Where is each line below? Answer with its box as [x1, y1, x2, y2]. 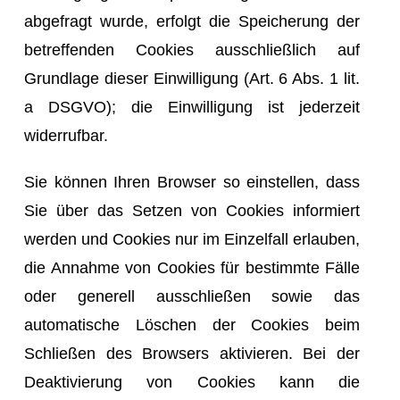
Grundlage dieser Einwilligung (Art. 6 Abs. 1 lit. [24, 69, 360, 87]
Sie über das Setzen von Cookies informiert [24, 201, 360, 220]
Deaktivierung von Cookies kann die [24, 372, 360, 391]
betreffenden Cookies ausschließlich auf [24, 40, 360, 59]
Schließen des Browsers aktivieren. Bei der [24, 344, 360, 362]
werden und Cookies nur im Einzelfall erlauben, [24, 229, 360, 248]
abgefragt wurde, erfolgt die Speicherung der [24, 12, 360, 30]
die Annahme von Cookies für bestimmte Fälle [24, 258, 360, 277]
